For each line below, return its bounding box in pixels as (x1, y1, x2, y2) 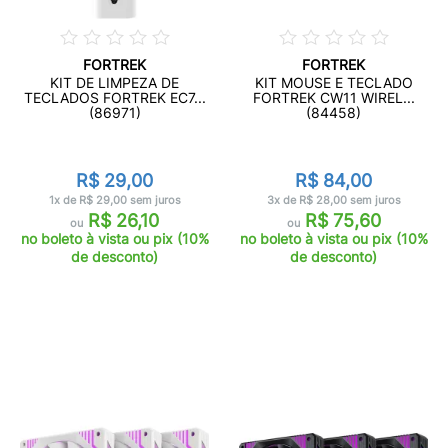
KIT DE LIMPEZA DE (50, 74, 179, 91)
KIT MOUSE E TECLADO (254, 74, 413, 91)
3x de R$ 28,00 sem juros (266, 193, 401, 207)
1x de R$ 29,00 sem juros (48, 193, 181, 207)
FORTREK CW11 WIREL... (252, 89, 415, 106)
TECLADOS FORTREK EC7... (23, 89, 206, 106)
